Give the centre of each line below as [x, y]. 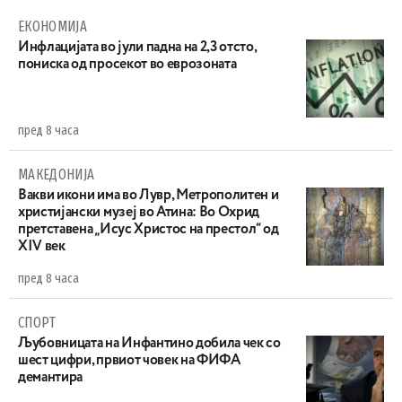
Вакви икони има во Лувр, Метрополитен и [149, 195]
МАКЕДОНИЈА [57, 174]
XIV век [42, 246]
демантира [51, 377]
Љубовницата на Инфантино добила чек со [149, 343]
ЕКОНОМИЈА [52, 26]
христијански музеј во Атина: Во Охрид [139, 212]
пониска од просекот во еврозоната [127, 64]
